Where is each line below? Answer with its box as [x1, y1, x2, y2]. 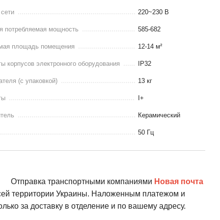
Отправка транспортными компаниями [11, 177, 155, 186]
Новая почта [154, 177, 204, 186]
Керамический [138, 111, 181, 119]
